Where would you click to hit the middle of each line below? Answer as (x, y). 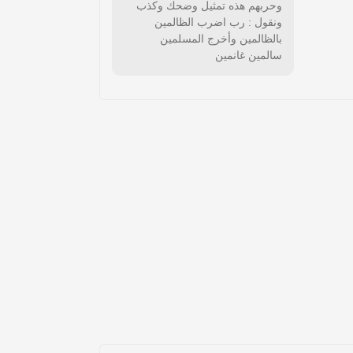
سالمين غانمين (249, 55)
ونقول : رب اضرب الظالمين (218, 22)
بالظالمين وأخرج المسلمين (221, 39)
